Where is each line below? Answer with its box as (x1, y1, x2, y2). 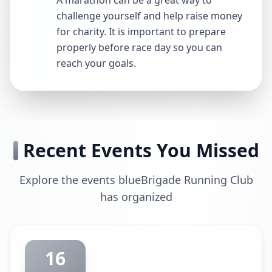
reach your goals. (56, 56, 136, 70)
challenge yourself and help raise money (56, 9, 242, 22)
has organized (100, 189, 172, 204)
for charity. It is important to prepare (56, 25, 226, 38)
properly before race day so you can (56, 41, 222, 54)
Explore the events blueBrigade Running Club (19, 172, 253, 187)
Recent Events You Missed (22, 138, 259, 163)
